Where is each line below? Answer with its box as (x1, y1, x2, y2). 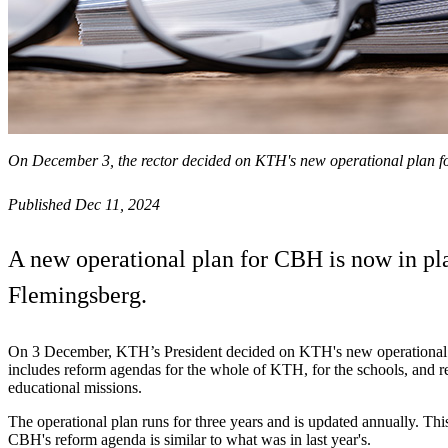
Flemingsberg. (8, 281, 147, 308)
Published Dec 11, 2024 (8, 195, 160, 213)
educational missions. (8, 378, 142, 396)
